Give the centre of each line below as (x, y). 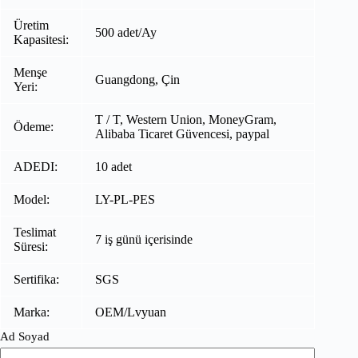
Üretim (31, 25)
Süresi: (31, 246)
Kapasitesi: (41, 39)
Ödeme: (34, 126)
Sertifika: (36, 279)
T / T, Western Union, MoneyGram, (186, 119)
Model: (32, 199)
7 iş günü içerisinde (144, 239)
